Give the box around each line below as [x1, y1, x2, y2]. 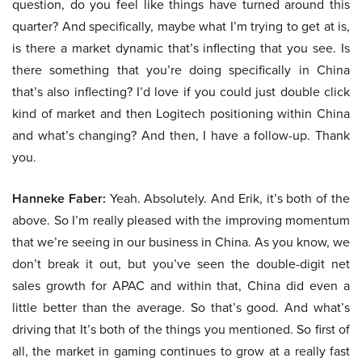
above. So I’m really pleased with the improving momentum [12, 211, 350, 230]
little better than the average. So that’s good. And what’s [12, 298, 350, 318]
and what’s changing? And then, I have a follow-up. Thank [12, 126, 350, 145]
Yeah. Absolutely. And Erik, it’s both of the [105, 189, 351, 208]
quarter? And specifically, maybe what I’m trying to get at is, [12, 17, 350, 36]
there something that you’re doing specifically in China [12, 61, 350, 80]
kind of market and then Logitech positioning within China [12, 104, 350, 124]
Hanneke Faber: [12, 189, 106, 208]
